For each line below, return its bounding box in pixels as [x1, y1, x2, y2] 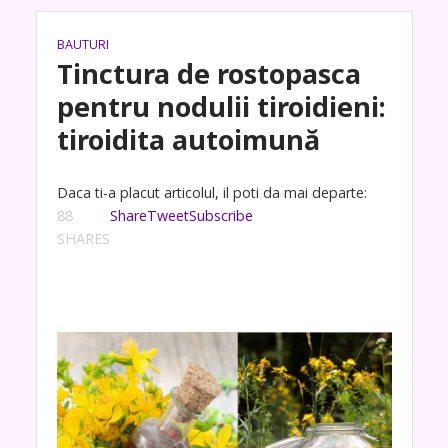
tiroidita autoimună [56, 121, 320, 158]
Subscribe [188, 206, 253, 225]
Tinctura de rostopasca [56, 55, 361, 92]
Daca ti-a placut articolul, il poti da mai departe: [56, 183, 367, 202]
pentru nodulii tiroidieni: [56, 88, 386, 125]
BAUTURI [56, 36, 109, 53]
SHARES [56, 229, 110, 248]
